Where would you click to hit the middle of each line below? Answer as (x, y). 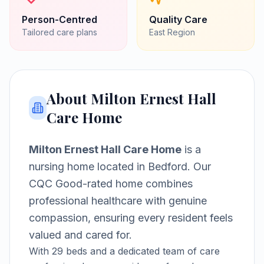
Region (180, 32)
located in (121, 166)
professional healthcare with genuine (118, 201)
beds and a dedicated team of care (141, 251)
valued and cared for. (80, 235)
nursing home (62, 166)
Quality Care (178, 19)
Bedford (168, 166)
